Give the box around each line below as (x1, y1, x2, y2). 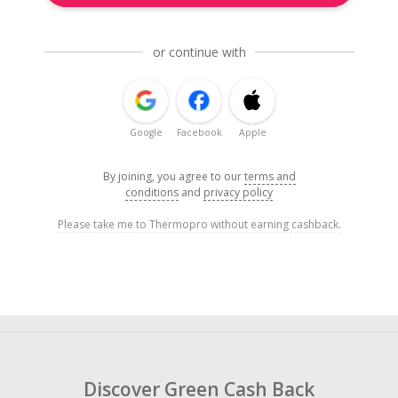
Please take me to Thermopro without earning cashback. (57, 217, 341, 233)
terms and (243, 169, 296, 185)
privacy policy (203, 185, 273, 201)
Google (129, 126, 163, 139)
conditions (125, 185, 179, 201)
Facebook (176, 126, 222, 139)
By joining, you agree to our (102, 169, 244, 185)
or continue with (152, 44, 246, 61)
